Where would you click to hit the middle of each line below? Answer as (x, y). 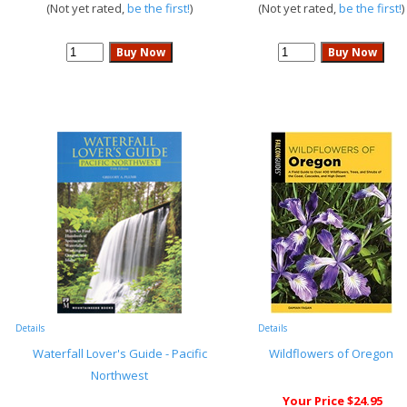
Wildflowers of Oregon (331, 353)
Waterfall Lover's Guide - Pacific (119, 353)
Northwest (119, 375)
